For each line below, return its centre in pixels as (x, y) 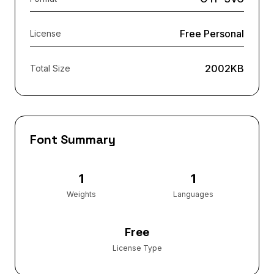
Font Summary (73, 139)
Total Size (50, 68)
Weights (81, 194)
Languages (193, 194)
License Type (137, 248)
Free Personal (212, 33)
